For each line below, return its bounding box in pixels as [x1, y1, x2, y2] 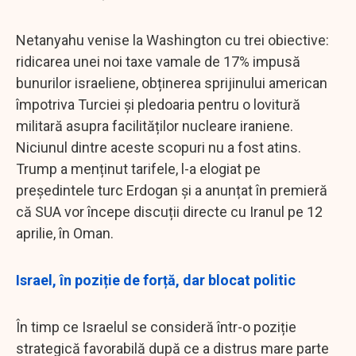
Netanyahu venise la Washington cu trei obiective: [16, 31, 329, 48]
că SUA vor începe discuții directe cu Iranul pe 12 [16, 203, 323, 220]
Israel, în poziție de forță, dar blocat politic [16, 271, 296, 288]
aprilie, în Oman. [16, 224, 114, 242]
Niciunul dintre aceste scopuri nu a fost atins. [16, 138, 301, 156]
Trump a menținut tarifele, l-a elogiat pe [16, 160, 261, 177]
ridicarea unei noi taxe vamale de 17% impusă [16, 52, 300, 70]
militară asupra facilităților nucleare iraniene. [16, 117, 293, 134]
